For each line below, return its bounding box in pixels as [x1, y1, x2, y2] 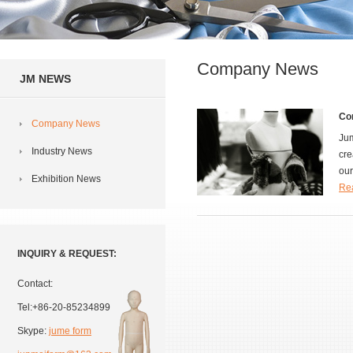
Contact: [17, 278, 53, 289]
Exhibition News [32, 173, 101, 184]
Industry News [32, 146, 92, 157]
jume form [49, 325, 91, 336]
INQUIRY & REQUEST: [17, 248, 117, 259]
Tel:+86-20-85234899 [17, 302, 110, 313]
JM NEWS [20, 72, 71, 85]
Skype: [17, 325, 49, 336]
